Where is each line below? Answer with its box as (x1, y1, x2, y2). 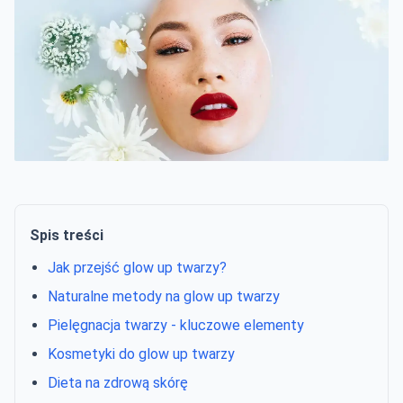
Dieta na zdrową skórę (48, 374, 188, 391)
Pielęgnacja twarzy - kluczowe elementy (48, 317, 304, 334)
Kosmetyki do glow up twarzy (48, 345, 235, 363)
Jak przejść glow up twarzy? (48, 259, 227, 276)
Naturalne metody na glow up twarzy (48, 288, 280, 305)
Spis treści (30, 227, 103, 244)
